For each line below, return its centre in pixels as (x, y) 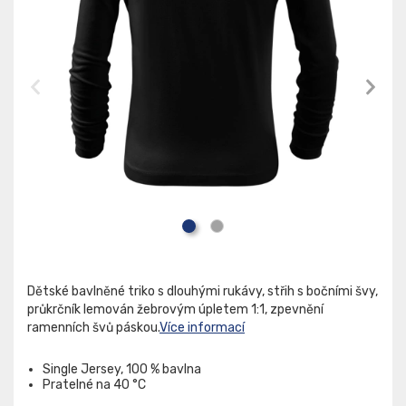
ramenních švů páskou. (93, 328)
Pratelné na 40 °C (94, 385)
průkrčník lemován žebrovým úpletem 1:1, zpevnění (175, 310)
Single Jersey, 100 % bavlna (122, 370)
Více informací (202, 328)
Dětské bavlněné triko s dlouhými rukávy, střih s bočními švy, (203, 292)
